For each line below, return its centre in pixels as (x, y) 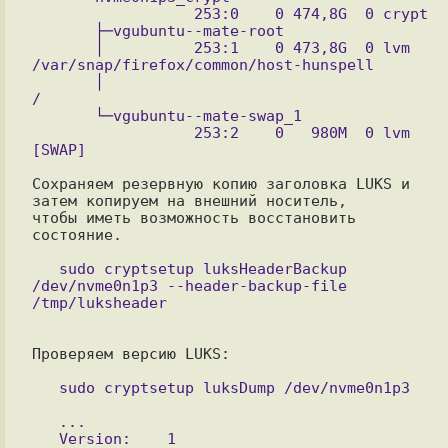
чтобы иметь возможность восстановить (193, 217)
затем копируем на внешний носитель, (189, 200)
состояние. (76, 234)
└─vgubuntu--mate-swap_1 (63, 115)
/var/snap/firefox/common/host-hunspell (202, 64)
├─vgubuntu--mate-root (63, 30)
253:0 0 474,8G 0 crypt (112, 13)
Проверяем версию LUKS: (130, 353)
